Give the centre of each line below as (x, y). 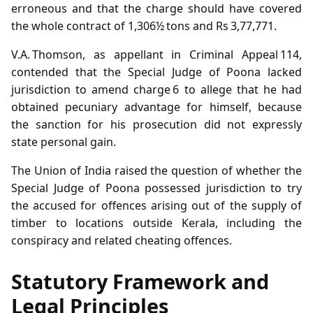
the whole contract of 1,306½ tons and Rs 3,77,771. (144, 26)
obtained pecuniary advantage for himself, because (156, 107)
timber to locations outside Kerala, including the (156, 223)
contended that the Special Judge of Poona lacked (156, 72)
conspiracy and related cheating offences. (122, 240)
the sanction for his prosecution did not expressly (156, 124)
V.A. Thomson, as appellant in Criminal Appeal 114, (156, 54)
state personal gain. (64, 141)
